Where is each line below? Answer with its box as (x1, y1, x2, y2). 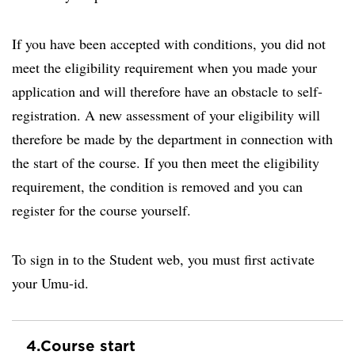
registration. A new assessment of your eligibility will (12, 105, 320, 124)
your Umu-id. (12, 273, 94, 292)
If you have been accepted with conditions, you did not (12, 34, 326, 53)
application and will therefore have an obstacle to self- (12, 82, 323, 101)
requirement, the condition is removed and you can (12, 177, 303, 196)
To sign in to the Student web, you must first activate (12, 250, 315, 269)
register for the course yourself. (12, 200, 204, 219)
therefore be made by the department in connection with (12, 129, 333, 148)
